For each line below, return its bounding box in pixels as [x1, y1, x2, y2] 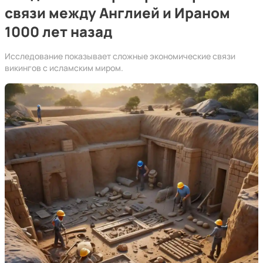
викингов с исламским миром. [5, 62, 123, 73]
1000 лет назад [5, 22, 112, 41]
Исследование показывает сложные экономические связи [5, 50, 235, 62]
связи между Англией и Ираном [5, 3, 230, 22]
